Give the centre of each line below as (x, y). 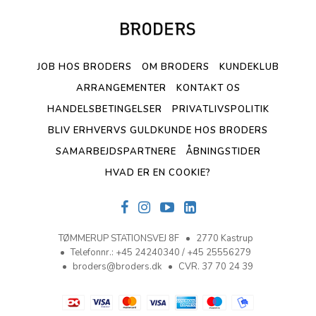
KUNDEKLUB (249, 67)
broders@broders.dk (117, 266)
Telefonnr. (91, 252)
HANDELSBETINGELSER (104, 110)
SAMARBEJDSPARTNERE (116, 152)
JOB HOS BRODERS (84, 67)
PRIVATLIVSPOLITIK (220, 110)
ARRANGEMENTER (121, 89)
